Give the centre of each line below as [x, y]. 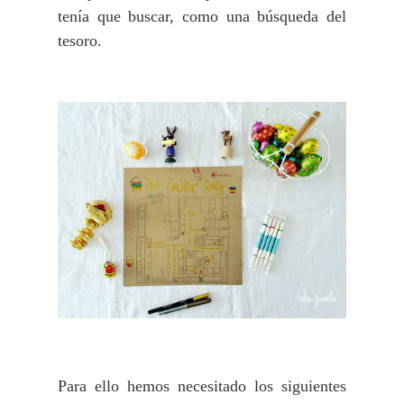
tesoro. [82, 40]
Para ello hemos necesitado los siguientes [202, 386]
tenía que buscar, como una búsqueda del [202, 16]
